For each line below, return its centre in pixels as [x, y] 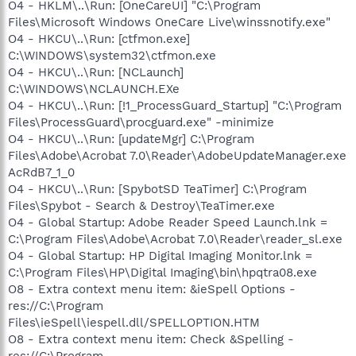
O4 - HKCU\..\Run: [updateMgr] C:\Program [131, 139]
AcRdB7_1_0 [41, 172]
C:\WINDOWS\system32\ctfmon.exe [112, 55]
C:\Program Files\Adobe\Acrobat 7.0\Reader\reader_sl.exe [175, 239]
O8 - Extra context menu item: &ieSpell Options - [152, 289]
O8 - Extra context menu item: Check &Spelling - [151, 339]
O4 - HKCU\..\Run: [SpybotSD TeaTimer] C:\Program [157, 189]
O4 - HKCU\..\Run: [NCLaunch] [96, 72]
